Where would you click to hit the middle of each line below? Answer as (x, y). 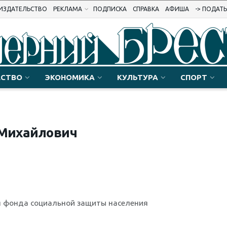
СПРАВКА (146, 9)
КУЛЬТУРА (138, 77)
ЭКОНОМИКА (70, 77)
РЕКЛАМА (68, 9)
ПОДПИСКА (110, 9)
